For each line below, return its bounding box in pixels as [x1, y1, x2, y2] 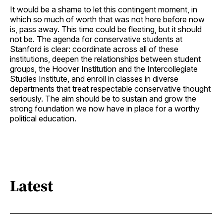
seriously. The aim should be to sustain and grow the [10, 93, 196, 104]
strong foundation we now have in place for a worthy [10, 103, 200, 113]
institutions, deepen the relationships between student [10, 54, 201, 64]
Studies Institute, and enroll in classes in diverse [10, 73, 178, 84]
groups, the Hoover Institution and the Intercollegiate [10, 63, 198, 74]
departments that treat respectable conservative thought [10, 83, 211, 94]
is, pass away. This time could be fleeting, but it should [10, 24, 202, 34]
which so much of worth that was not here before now [10, 14, 205, 24]
